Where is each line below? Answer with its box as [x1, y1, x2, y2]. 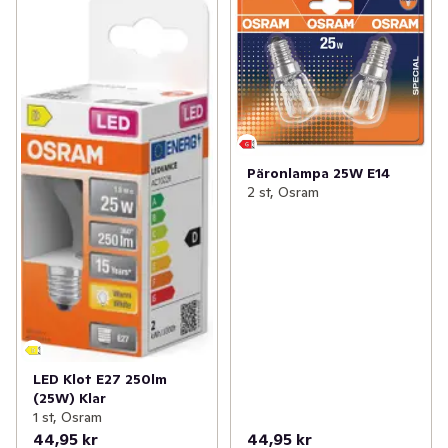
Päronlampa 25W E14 [246, 163, 390, 182]
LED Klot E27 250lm [33, 369, 167, 388]
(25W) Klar [33, 388, 106, 407]
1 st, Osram [33, 407, 102, 426]
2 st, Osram [246, 182, 319, 201]
